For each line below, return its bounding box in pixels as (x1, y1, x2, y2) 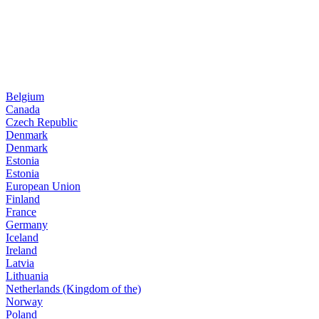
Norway (6, 295, 43, 308)
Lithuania (6, 269, 48, 282)
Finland (6, 192, 40, 205)
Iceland (6, 231, 38, 244)
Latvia (6, 256, 34, 269)
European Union (6, 179, 80, 192)
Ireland (6, 244, 37, 256)
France (6, 205, 36, 218)
